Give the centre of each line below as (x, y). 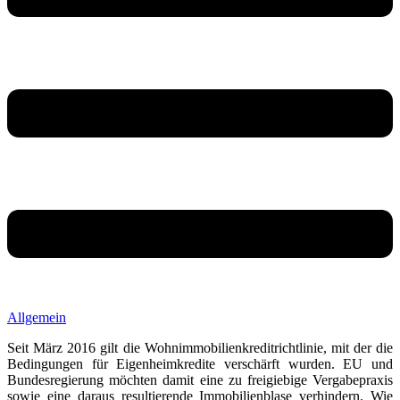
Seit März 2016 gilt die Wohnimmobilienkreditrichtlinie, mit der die (200, 347)
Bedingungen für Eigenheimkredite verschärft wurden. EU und (200, 363)
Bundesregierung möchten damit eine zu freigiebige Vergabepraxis (200, 379)
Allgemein (37, 317)
